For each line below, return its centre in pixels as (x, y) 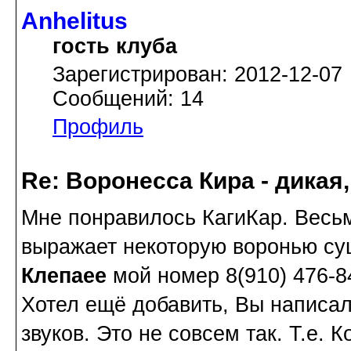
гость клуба (115, 47)
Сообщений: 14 (128, 99)
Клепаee (64, 275)
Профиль (98, 127)
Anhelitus (74, 21)
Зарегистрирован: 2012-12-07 (197, 75)
